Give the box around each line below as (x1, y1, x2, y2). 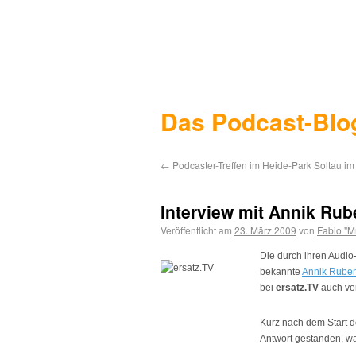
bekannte (260, 266, 302, 277)
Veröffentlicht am (161, 223, 232, 237)
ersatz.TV (276, 282, 319, 293)
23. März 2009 (234, 223, 296, 237)
